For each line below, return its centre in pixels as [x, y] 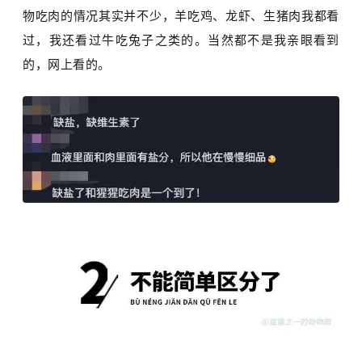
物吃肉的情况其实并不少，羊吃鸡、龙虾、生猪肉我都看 [181, 16]
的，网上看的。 [67, 65]
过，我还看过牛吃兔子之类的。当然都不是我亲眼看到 [181, 40]
